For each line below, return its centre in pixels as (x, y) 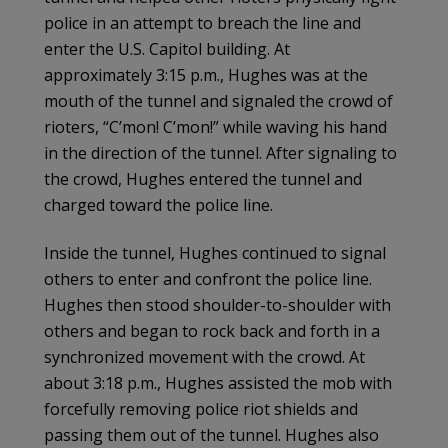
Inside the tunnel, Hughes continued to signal (215, 252)
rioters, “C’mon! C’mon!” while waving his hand (215, 126)
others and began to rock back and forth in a (212, 330)
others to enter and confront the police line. (208, 278)
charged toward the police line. (158, 204)
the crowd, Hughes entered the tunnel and (203, 178)
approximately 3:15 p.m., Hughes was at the (206, 74)
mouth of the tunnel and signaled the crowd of (218, 100)
